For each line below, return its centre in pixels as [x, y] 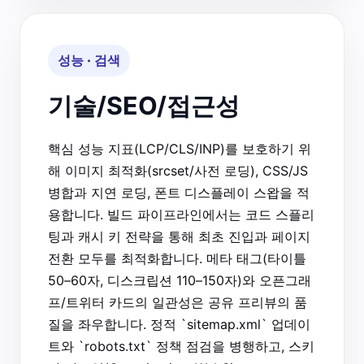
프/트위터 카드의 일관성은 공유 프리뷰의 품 [178, 302]
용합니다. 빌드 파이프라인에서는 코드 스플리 [181, 214]
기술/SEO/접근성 [144, 105]
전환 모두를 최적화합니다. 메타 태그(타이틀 [177, 258]
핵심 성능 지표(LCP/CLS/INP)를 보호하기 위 [180, 148]
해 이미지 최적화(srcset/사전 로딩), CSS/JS [178, 170]
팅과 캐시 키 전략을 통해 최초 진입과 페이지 [179, 236]
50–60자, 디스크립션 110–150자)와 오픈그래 [180, 280]
